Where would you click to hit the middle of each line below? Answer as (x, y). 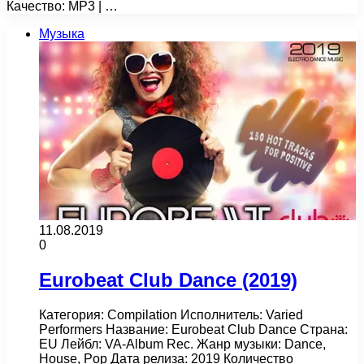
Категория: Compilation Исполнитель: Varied (171, 314)
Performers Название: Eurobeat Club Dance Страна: (193, 329)
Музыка (62, 33)
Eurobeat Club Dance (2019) (168, 279)
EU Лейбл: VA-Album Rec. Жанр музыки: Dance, (182, 344)
